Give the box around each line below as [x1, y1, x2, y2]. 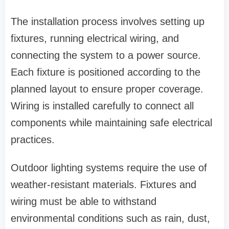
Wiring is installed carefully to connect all [11, 100, 194, 112]
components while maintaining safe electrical [11, 117, 212, 129]
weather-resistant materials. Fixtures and [11, 179, 196, 191]
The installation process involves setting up [11, 16, 204, 28]
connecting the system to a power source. [11, 50, 201, 61]
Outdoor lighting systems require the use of [11, 162, 207, 174]
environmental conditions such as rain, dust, [11, 213, 210, 224]
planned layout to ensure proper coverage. [11, 83, 203, 95]
